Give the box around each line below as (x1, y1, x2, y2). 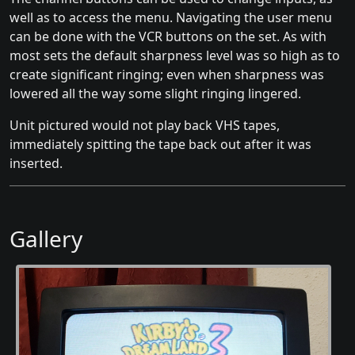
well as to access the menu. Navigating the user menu (10, 9, 332, 26)
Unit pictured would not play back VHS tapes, (10, 116, 280, 134)
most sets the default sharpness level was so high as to (10, 47, 340, 64)
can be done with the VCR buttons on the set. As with (10, 28, 326, 45)
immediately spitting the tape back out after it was (10, 136, 311, 153)
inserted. (10, 155, 63, 172)
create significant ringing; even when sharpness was (10, 66, 324, 83)
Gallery (10, 223, 82, 254)
